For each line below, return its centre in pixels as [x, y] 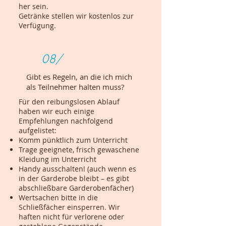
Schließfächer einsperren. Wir [69, 207]
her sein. [34, 6]
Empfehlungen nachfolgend [66, 121]
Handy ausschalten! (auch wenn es [77, 169]
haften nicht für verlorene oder [71, 217]
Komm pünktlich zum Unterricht [73, 140]
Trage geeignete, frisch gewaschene [79, 150]
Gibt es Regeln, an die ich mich [79, 77]
